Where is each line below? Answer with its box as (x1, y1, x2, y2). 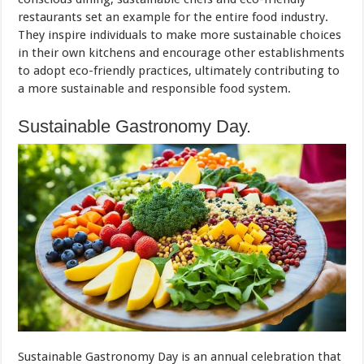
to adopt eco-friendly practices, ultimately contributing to (18, 63, 340, 79)
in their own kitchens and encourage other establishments (18, 45, 345, 61)
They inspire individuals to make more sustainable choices (18, 28, 342, 43)
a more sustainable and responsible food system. (18, 81, 292, 97)
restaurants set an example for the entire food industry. (18, 10, 329, 25)
